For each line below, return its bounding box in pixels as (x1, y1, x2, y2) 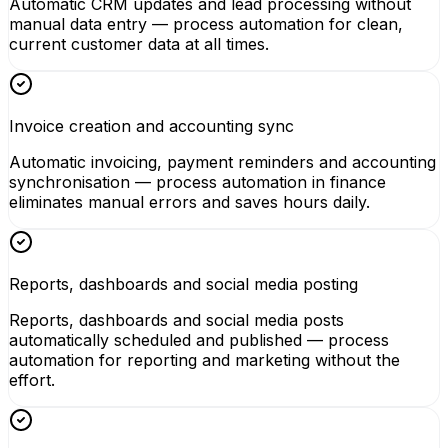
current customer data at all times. (9, 33, 269, 54)
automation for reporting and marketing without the (9, 349, 400, 370)
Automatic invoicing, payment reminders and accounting (9, 151, 436, 172)
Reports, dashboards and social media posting (9, 273, 358, 294)
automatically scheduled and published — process (9, 329, 389, 350)
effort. (9, 369, 55, 390)
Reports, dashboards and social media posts (9, 309, 344, 330)
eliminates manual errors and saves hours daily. (9, 191, 370, 212)
